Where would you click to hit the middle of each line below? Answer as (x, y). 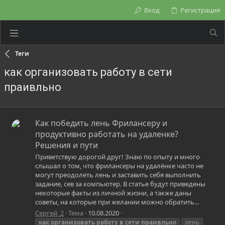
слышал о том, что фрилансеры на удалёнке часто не (119, 166)
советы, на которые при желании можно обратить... (117, 202)
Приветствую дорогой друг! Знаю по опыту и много (118, 157)
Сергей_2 (49, 213)
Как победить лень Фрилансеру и (101, 123)
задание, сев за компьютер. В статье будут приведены (120, 184)
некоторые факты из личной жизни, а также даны (113, 193)
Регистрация (200, 10)
